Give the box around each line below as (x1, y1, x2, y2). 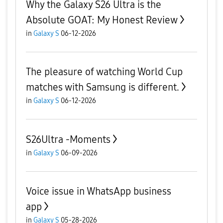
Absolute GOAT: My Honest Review (26, 14, 178, 26)
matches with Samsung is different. (26, 81, 179, 94)
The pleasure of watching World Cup (26, 66, 183, 78)
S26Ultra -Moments (26, 133, 111, 146)
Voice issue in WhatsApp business (26, 185, 171, 198)
